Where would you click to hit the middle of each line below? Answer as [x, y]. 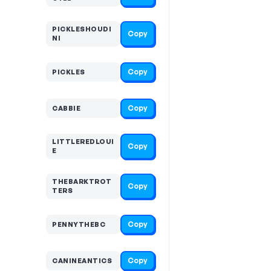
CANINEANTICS [82, 260]
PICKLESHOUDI [82, 29]
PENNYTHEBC [79, 224]
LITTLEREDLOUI [83, 142]
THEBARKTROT [82, 181]
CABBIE [66, 108]
